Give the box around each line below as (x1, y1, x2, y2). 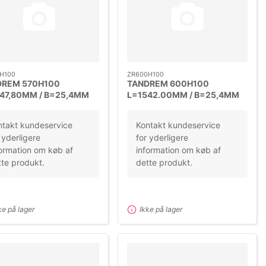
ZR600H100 (127, 69, 164, 78)
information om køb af (136, 145, 221, 155)
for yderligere (136, 132, 189, 142)
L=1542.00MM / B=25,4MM (127, 89, 240, 100)
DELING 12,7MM (127, 100, 192, 111)
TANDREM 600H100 (127, 78, 210, 88)
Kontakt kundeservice (136, 120, 221, 130)
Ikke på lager (140, 205, 183, 214)
